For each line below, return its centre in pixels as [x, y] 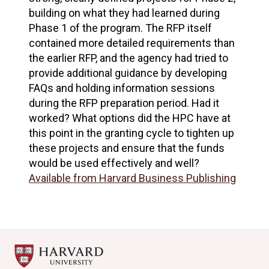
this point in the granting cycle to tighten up [131, 133]
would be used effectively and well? [115, 163]
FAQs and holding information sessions [122, 88]
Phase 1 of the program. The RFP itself [120, 28]
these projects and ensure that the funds [127, 148]
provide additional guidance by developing [128, 73]
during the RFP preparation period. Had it [124, 103]
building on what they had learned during [124, 13]
